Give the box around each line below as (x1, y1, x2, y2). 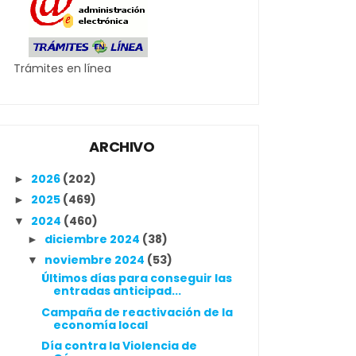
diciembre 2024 (44, 230, 142, 247)
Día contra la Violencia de (41, 338, 197, 354)
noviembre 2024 (44, 252, 147, 268)
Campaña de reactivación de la (41, 304, 233, 320)
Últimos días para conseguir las (41, 270, 232, 286)
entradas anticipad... (52, 283, 181, 299)
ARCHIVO (89, 137, 155, 157)
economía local (52, 316, 148, 333)
